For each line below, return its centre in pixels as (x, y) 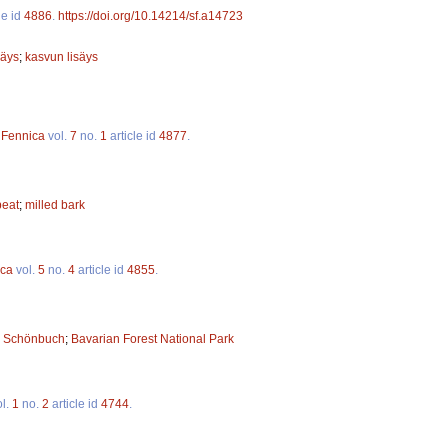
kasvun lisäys (61, 56)
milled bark (55, 204)
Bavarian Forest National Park (152, 338)
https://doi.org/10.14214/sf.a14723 (150, 15)
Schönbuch (34, 338)
